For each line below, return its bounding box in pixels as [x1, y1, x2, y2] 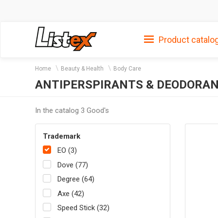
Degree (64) [57, 175, 94, 184]
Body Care [113, 65, 141, 72]
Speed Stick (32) [57, 203, 109, 213]
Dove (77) [57, 160, 88, 169]
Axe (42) [57, 189, 84, 198]
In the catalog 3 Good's [35, 106, 109, 115]
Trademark [43, 131, 80, 141]
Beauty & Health [61, 65, 104, 72]
